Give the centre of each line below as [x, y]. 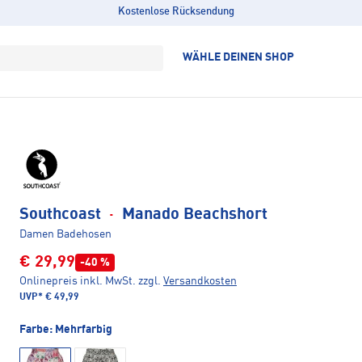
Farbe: [37, 330]
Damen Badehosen [65, 234]
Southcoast [62, 215]
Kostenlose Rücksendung [176, 12]
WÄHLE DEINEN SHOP [238, 57]
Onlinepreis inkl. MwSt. [78, 281]
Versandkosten [200, 281]
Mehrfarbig [84, 330]
